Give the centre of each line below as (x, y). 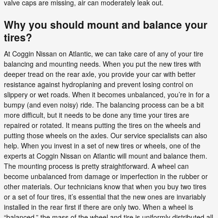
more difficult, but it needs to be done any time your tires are (97, 115)
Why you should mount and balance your (106, 24)
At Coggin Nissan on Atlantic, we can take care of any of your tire (104, 53)
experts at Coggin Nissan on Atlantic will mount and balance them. (106, 155)
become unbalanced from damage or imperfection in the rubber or (106, 176)
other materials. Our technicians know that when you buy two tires (105, 186)
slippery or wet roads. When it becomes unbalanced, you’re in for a (107, 94)
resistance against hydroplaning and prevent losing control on (99, 84)
